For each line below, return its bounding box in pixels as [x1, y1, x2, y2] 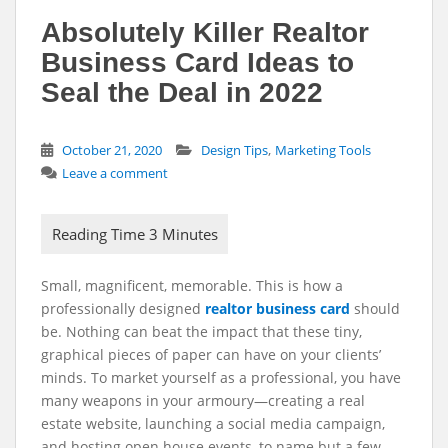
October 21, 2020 [62, 141, 162, 159]
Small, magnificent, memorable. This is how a [41, 276, 343, 295]
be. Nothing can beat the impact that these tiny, [41, 322, 362, 341]
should [350, 299, 400, 318]
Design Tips [201, 141, 268, 159]
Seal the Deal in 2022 [41, 77, 323, 108]
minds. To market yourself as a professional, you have [41, 368, 401, 387]
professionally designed [41, 299, 205, 318]
